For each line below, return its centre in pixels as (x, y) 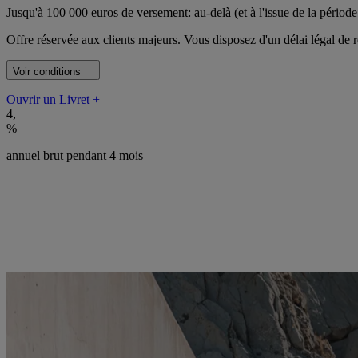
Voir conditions (47, 71)
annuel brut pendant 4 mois (75, 155)
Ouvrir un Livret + (53, 99)
